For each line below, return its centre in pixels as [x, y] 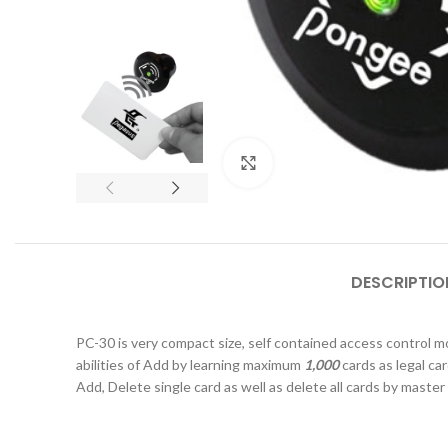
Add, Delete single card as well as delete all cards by [238, 386]
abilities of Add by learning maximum [190, 364]
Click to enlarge [320, 162]
